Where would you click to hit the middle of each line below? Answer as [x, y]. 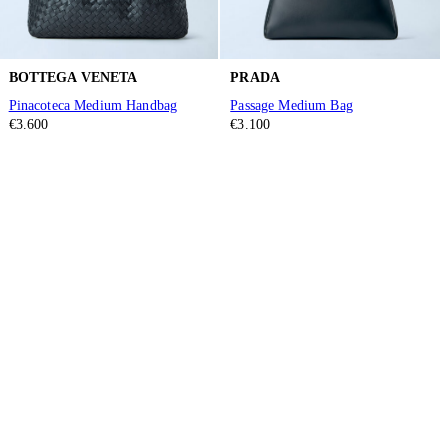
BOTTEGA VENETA [73, 78]
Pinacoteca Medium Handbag [93, 106]
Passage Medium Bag [291, 106]
